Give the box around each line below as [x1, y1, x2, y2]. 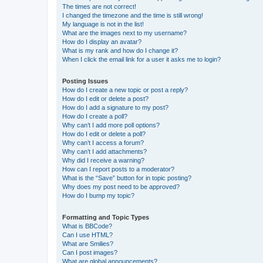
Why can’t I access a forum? [62, 139, 144, 146]
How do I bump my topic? [62, 191, 134, 199]
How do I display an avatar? [62, 38, 141, 45]
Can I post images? [62, 248, 117, 256]
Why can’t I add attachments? [62, 147, 147, 155]
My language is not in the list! [62, 20, 144, 28]
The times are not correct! [62, 2, 136, 10]
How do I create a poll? [62, 112, 127, 120]
